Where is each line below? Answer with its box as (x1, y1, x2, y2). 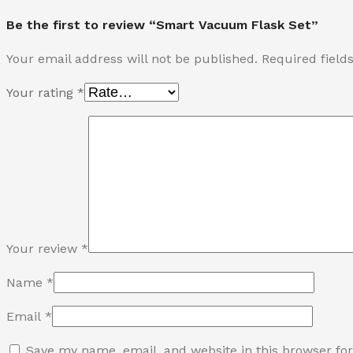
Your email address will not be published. (6, 51, 258, 67)
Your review (6, 241, 81, 257)
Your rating (6, 85, 77, 101)
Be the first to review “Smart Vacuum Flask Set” (6, 17, 318, 33)
